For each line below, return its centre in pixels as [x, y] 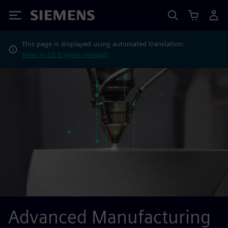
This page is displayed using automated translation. [103, 44]
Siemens [47, 17]
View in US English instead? [65, 54]
